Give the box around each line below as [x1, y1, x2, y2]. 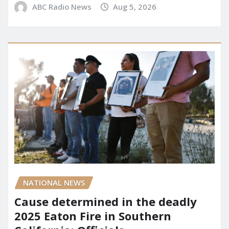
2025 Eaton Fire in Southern [14, 208, 171, 223]
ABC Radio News [32, 2, 91, 12]
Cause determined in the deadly [14, 193, 197, 209]
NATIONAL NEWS [23, 177, 85, 188]
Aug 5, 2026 [113, 2, 157, 12]
